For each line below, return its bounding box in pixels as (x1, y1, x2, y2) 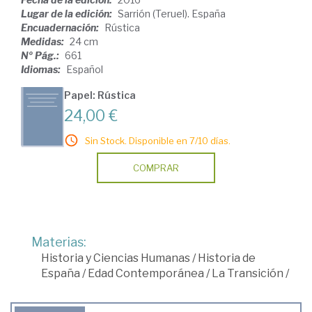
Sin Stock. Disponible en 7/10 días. (85, 134, 231, 146)
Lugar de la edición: (21, 7, 114, 19)
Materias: (31, 234, 86, 249)
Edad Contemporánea (88, 266, 204, 280)
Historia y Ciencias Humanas (41, 251, 190, 265)
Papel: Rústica (64, 88, 136, 101)
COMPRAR (133, 162, 179, 173)
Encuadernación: (21, 21, 101, 33)
